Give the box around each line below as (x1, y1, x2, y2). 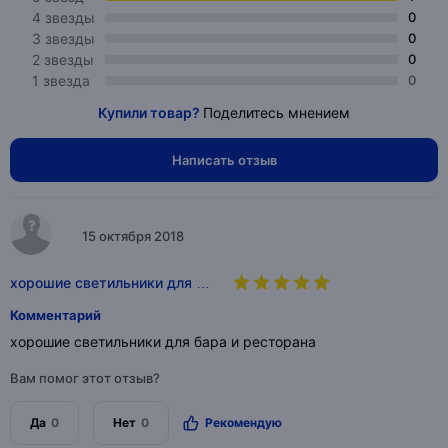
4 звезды (32, 9, 95, 26)
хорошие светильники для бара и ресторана (10, 333, 316, 350)
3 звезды (32, 30, 95, 47)
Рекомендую (205, 415, 282, 430)
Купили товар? (98, 104, 203, 121)
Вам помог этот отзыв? (10, 370, 160, 386)
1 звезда (32, 72, 90, 89)
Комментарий (10, 307, 101, 323)
